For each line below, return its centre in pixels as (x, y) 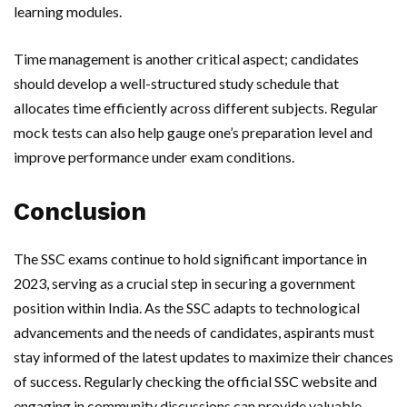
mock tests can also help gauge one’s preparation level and (193, 133)
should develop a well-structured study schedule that (176, 84)
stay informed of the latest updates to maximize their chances (203, 357)
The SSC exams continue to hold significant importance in (190, 259)
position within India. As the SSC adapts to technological (187, 308)
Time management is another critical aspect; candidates (186, 59)
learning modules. (68, 12)
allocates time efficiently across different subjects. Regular (196, 108)
